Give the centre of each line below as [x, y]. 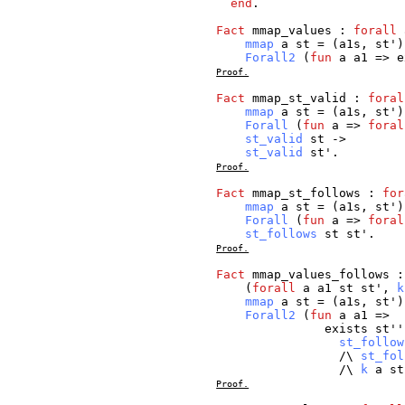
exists [347, 329]
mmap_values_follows [321, 275]
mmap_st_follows [307, 193]
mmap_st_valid [300, 99]
